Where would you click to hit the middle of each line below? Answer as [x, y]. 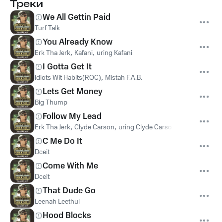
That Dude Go [69, 191]
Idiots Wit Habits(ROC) [68, 78]
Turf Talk [47, 28]
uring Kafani [114, 53]
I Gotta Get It [67, 67]
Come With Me [70, 166]
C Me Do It [62, 141]
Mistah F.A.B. [124, 78]
